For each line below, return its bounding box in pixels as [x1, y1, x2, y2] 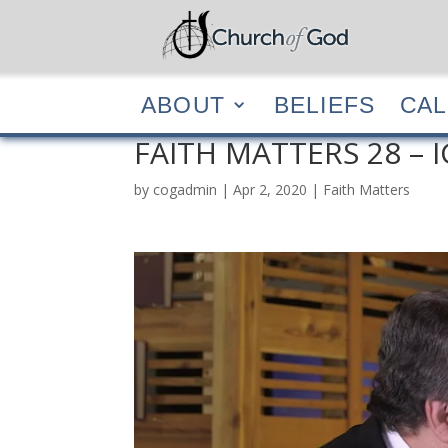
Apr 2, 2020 [233, 180, 308, 199]
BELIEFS [273, 92, 375, 118]
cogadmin [153, 180, 218, 199]
